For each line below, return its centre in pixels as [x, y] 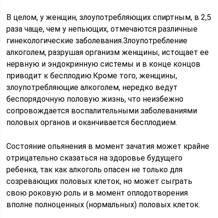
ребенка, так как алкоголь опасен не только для [95, 170]
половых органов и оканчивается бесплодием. [92, 122]
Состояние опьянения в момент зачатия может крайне [108, 146]
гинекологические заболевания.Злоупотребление [97, 41]
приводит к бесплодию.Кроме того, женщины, [92, 76]
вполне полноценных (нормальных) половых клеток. [103, 205]
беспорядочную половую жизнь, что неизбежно [95, 99]
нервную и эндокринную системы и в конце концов [104, 64]
